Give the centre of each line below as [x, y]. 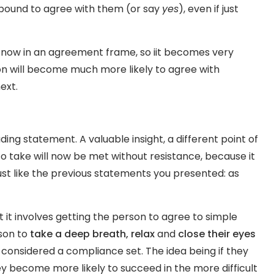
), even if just [209, 9]
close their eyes [217, 234]
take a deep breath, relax [92, 234]
